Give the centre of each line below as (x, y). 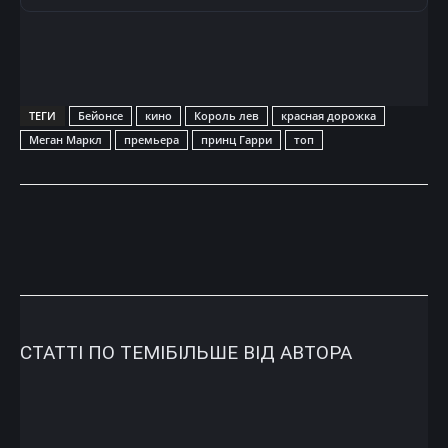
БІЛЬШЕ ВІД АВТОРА (258, 352)
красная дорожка (328, 115)
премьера (151, 139)
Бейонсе (100, 115)
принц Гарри (236, 139)
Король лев (226, 115)
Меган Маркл (65, 139)
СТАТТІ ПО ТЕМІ (92, 352)
